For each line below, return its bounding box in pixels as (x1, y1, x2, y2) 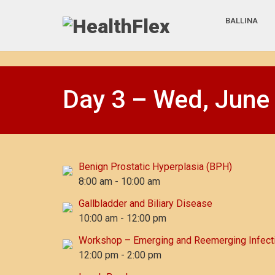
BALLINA (225, 16, 258, 26)
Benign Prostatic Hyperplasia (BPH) (79, 161, 232, 172)
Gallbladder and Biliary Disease (79, 198, 212, 209)
